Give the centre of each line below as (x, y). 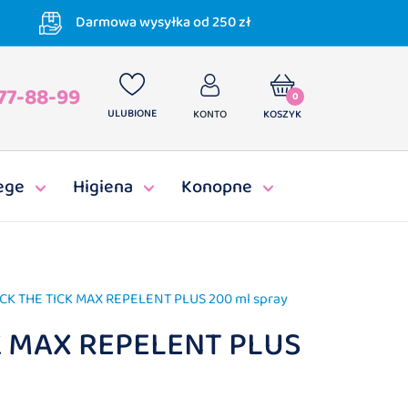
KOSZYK (282, 114)
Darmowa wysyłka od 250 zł (163, 22)
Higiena (103, 187)
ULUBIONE (132, 113)
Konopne (217, 187)
